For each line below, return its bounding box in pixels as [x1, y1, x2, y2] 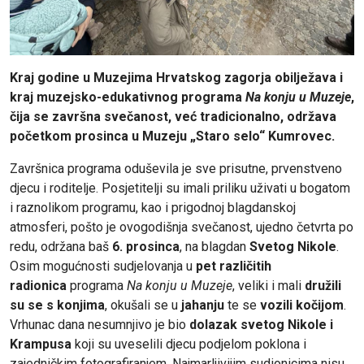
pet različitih [196, 258, 271, 274]
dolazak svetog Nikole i [189, 316, 333, 332]
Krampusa [10, 336, 71, 352]
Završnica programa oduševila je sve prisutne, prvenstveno [10, 160, 342, 176]
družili [305, 277, 341, 293]
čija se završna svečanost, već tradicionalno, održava [10, 108, 336, 124]
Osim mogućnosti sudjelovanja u [10, 258, 196, 274]
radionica [10, 277, 67, 293]
